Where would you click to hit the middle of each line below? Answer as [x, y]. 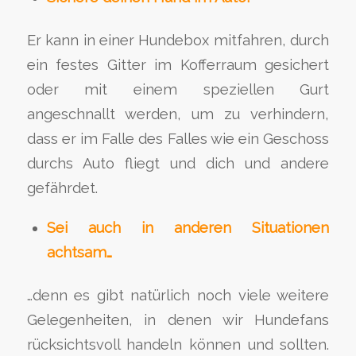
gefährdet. [62, 188]
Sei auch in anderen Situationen [188, 227]
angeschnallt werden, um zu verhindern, [178, 114]
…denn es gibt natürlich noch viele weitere [178, 295]
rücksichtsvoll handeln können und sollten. [178, 344]
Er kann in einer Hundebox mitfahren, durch [178, 41]
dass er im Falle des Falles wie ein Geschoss [178, 139]
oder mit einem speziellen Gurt [178, 90]
